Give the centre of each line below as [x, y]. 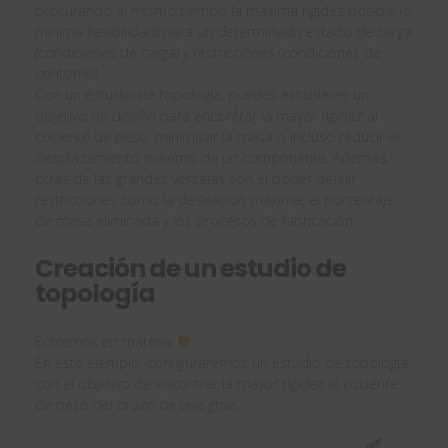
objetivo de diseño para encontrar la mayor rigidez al [206, 115]
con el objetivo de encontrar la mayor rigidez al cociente [216, 383]
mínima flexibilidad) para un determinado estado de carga [223, 31]
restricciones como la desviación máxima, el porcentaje [214, 199]
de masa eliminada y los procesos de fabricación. [195, 220]
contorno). [68, 73]
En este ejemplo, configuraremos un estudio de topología [221, 362]
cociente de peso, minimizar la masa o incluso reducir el [217, 136]
